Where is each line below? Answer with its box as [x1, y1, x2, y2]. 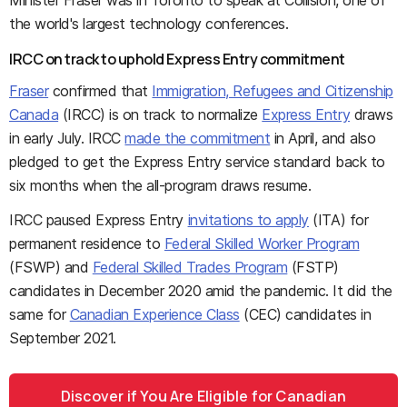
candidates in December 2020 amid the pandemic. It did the [9, 282, 392, 300]
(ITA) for [308, 211, 369, 229]
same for [9, 305, 70, 323]
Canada [9, 105, 59, 124]
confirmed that [48, 82, 153, 100]
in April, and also [270, 129, 376, 147]
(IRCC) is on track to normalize [58, 105, 263, 124]
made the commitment [124, 129, 271, 147]
